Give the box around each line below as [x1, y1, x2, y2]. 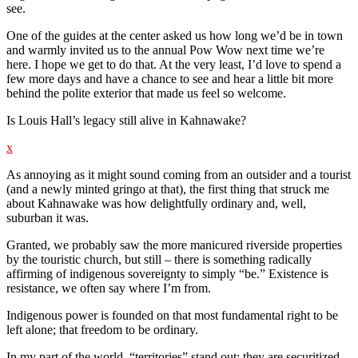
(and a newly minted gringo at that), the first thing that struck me [6, 181, 329, 196]
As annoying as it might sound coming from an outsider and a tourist [6, 167, 351, 181]
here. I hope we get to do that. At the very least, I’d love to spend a [6, 57, 341, 71]
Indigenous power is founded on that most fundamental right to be [6, 308, 338, 322]
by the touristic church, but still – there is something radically [6, 252, 312, 266]
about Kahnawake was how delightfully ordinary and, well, [6, 196, 306, 210]
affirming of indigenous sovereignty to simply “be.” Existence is [6, 266, 328, 280]
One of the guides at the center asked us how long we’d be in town [6, 28, 343, 42]
